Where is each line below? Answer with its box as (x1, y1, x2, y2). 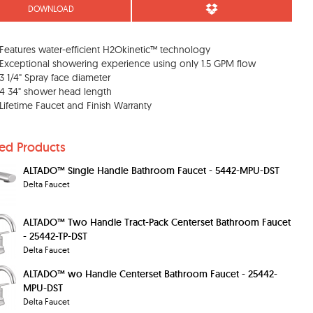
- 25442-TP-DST (23, 229, 87, 242)
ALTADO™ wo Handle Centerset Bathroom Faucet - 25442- (23, 267, 277, 280)
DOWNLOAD (27, 3, 74, 14)
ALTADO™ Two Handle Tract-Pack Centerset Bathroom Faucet (23, 215, 291, 228)
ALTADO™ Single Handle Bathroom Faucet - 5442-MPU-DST (23, 163, 279, 177)
